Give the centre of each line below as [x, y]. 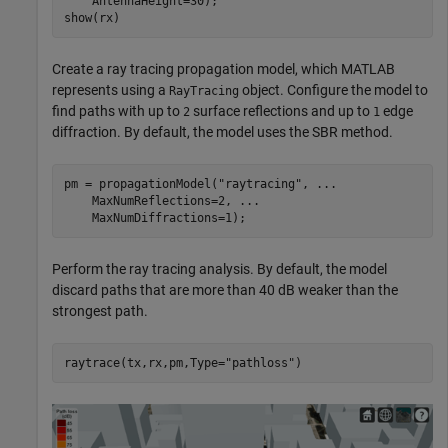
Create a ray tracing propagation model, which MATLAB [223, 69]
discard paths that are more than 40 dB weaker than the [225, 290]
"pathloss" [259, 362]
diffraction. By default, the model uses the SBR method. [222, 132]
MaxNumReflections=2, [151, 200]
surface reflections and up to [281, 111]
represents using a [110, 90]
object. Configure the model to [333, 90]
